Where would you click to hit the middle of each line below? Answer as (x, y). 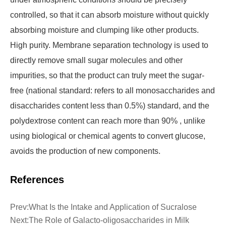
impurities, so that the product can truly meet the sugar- (107, 75)
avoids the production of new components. (85, 151)
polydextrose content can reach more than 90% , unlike (108, 121)
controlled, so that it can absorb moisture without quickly (109, 15)
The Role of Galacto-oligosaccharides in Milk (109, 220)
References (37, 180)
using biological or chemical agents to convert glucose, (108, 136)
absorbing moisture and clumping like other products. (104, 30)
